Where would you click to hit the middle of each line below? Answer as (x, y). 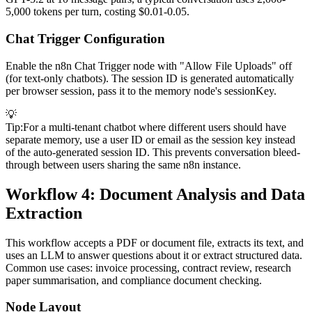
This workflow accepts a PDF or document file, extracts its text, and (155, 242)
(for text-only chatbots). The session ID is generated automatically (150, 78)
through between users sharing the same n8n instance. (123, 164)
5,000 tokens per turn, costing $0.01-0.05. (97, 12)
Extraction (44, 213)
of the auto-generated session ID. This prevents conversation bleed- (153, 152)
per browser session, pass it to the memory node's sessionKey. (141, 91)
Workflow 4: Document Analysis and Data (155, 194)
